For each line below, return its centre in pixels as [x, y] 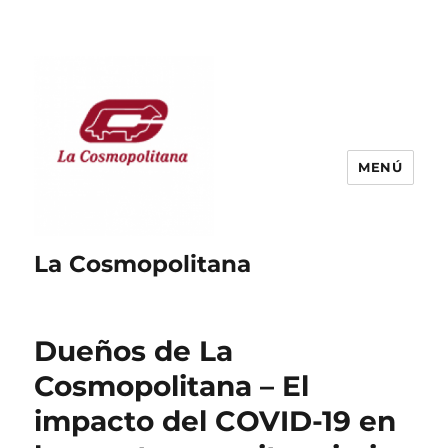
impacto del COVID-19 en [215, 421]
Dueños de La [134, 351]
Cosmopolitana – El [172, 386]
